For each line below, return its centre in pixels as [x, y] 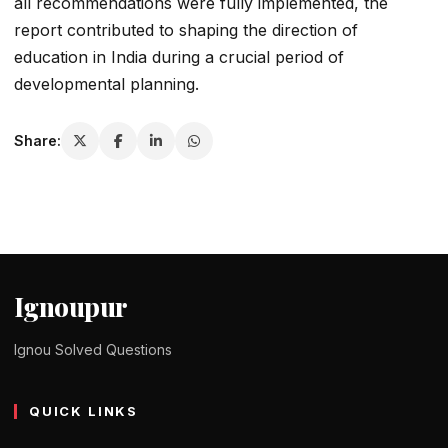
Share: [37, 141]
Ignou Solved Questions [93, 349]
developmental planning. [106, 83]
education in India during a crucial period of [179, 56]
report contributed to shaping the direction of [186, 29]
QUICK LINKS [84, 410]
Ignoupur [71, 306]
